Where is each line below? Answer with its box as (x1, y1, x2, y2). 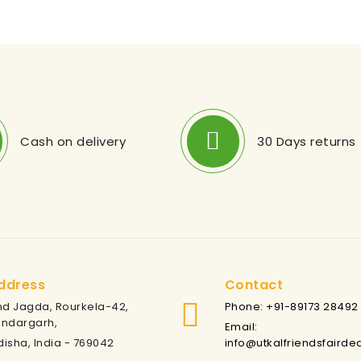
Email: (224, 319, 258, 335)
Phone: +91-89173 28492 (224, 299, 359, 315)
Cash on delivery (20, 132, 126, 150)
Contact (224, 276, 283, 295)
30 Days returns (257, 132, 356, 150)
